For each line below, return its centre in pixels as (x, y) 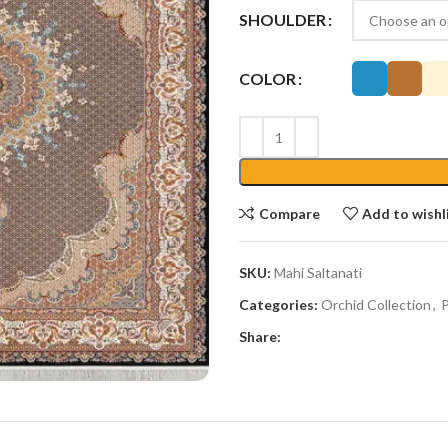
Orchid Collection (376, 304)
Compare (289, 213)
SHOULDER (282, 20)
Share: (260, 336)
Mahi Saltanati (318, 272)
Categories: (278, 304)
